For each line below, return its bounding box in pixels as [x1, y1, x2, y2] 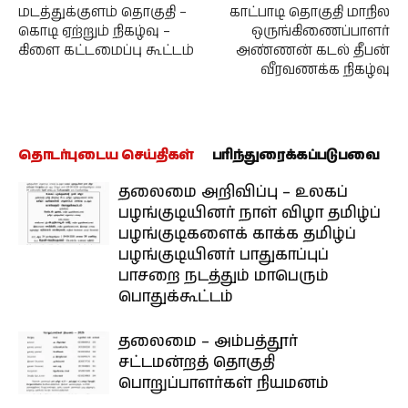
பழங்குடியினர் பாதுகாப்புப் [118, 244, 329, 266]
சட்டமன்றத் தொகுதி [118, 352, 275, 373]
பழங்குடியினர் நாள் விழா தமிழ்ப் [118, 202, 381, 224]
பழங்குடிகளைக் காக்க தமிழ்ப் [118, 223, 356, 245]
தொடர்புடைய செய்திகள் [18, 146, 194, 165]
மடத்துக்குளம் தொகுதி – [18, 3, 187, 22]
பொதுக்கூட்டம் [118, 286, 233, 308]
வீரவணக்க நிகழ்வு [260, 60, 390, 79]
